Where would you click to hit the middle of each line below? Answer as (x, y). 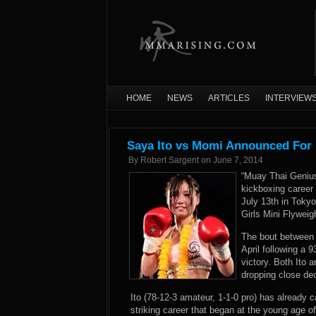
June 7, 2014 (238, 160)
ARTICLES (229, 98)
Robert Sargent (170, 160)
